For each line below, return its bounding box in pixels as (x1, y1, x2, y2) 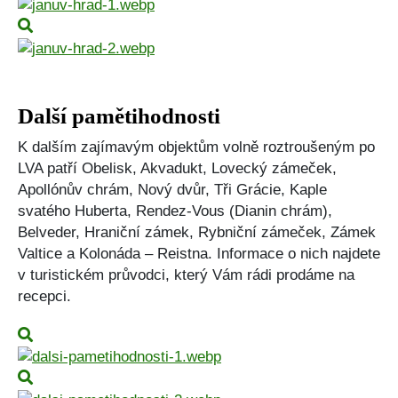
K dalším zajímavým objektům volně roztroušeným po (18, 138, 375, 155)
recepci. (18, 287, 71, 305)
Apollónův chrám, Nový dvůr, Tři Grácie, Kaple (18, 180, 327, 198)
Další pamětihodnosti (18, 103, 220, 128)
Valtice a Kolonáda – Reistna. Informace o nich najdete (18, 244, 380, 262)
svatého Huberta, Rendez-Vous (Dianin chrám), (18, 202, 332, 219)
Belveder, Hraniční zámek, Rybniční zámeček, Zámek (18, 223, 376, 241)
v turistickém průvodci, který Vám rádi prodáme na (18, 266, 354, 283)
